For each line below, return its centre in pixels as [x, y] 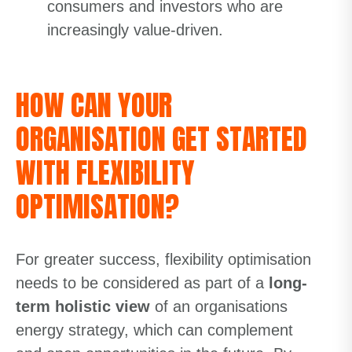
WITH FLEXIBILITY [105, 173]
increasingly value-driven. [135, 30]
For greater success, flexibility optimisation [163, 259]
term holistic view [83, 306]
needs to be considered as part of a [142, 283]
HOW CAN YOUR [94, 105]
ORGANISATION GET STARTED [161, 139]
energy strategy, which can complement [154, 330]
